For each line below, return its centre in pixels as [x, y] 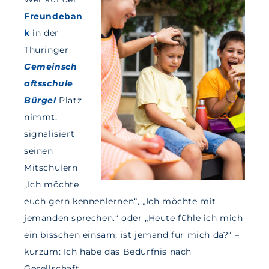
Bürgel [40, 101]
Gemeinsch [51, 67]
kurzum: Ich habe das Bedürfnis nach [108, 252]
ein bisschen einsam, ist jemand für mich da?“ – [132, 235]
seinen [39, 151]
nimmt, [41, 117]
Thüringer [47, 50]
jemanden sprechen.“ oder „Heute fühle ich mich [134, 218]
